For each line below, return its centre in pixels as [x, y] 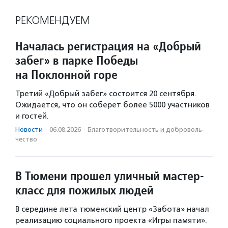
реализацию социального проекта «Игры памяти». [111, 221]
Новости [29, 130]
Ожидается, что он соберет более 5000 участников [112, 105]
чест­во [26, 139]
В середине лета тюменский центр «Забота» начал [112, 209]
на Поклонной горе [66, 75]
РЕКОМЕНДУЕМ [53, 21]
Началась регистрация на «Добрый [108, 46]
